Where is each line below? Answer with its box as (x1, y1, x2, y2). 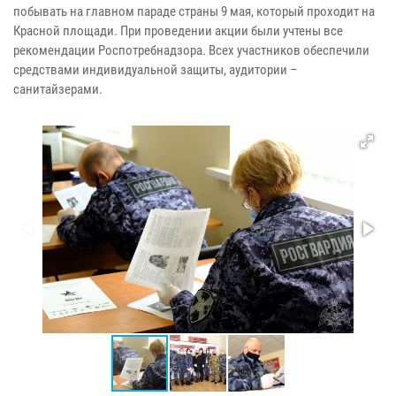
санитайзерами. (13, 80, 103, 97)
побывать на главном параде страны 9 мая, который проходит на (13, 3, 375, 19)
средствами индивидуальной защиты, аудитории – (13, 61, 298, 78)
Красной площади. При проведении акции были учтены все (13, 22, 343, 39)
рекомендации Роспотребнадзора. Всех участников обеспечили (13, 42, 369, 58)
